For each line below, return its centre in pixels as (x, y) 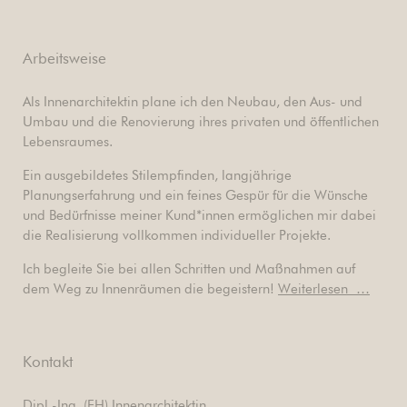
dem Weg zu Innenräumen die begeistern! (150, 290)
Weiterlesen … (324, 290)
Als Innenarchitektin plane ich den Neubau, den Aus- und (193, 103)
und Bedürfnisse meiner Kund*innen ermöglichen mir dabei (199, 216)
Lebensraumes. (68, 143)
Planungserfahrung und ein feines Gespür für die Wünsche (195, 196)
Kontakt (48, 363)
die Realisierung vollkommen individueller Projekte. (177, 236)
